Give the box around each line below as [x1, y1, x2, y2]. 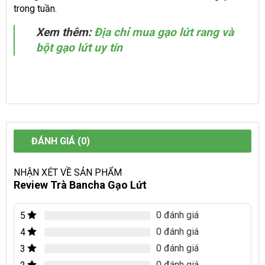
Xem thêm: [36, 25, 91, 40]
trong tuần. [14, 3, 57, 15]
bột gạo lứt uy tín [36, 41, 122, 55]
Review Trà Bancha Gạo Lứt [14, 179, 147, 192]
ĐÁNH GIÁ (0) [31, 135, 90, 147]
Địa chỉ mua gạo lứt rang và [94, 25, 234, 40]
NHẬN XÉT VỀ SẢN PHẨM [14, 167, 122, 179]
